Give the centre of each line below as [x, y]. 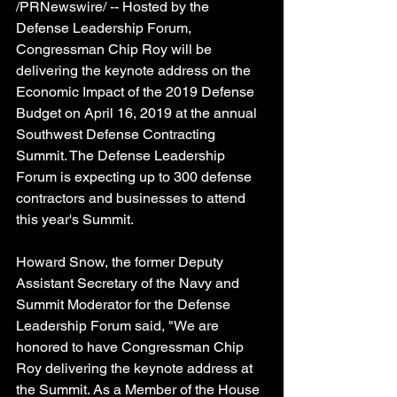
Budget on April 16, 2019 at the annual [138, 113]
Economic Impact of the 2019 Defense [137, 92]
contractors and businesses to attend [132, 198]
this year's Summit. [77, 219]
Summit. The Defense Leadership [122, 156]
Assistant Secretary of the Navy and [129, 283]
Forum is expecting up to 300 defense [136, 177]
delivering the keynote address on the [135, 70]
